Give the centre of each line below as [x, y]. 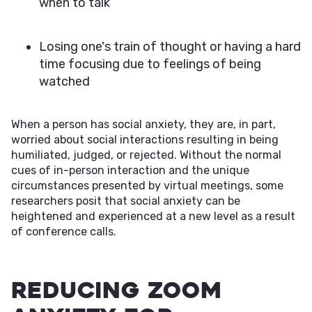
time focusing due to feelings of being [150, 64]
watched [64, 81]
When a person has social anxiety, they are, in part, [143, 124]
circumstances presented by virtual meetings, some [147, 186]
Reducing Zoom [117, 290]
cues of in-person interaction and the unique [130, 170]
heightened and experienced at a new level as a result [153, 216]
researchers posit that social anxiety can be [126, 201]
